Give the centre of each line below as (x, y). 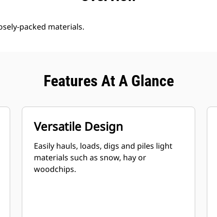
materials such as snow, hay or (90, 157)
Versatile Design (79, 126)
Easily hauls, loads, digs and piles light (103, 146)
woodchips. (55, 169)
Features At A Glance (108, 81)
